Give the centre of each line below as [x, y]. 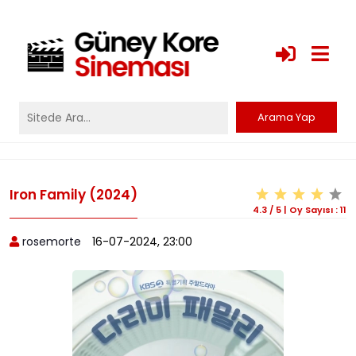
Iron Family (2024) [74, 194]
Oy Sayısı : [315, 209]
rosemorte [52, 241]
